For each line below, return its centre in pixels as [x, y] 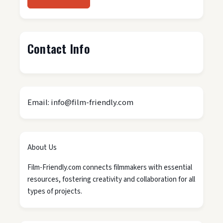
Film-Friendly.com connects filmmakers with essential [110, 168]
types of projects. [55, 192]
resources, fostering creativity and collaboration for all [111, 180]
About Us [42, 148]
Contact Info [59, 49]
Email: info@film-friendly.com [80, 103]
